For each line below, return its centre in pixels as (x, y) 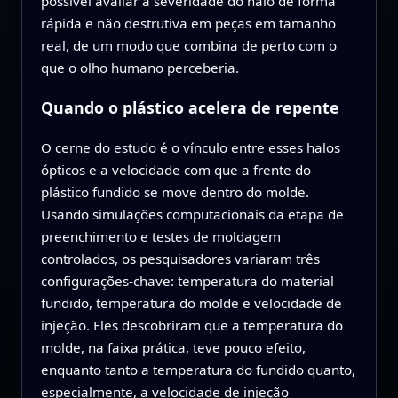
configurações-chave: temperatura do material (187, 281)
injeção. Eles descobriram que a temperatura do (191, 326)
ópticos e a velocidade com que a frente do (175, 170)
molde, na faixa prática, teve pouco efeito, (173, 348)
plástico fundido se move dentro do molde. (175, 192)
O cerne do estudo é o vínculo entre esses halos (190, 148)
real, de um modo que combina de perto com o (188, 45)
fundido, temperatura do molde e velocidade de (191, 303)
